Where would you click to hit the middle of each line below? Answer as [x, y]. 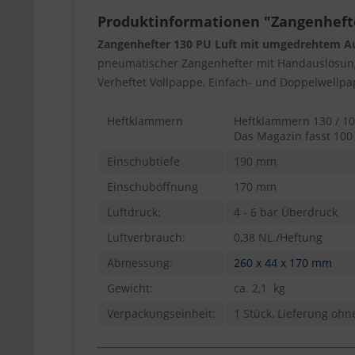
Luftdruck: [134, 212]
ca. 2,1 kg [260, 288]
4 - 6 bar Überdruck [286, 212]
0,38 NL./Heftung [278, 237]
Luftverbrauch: [146, 237]
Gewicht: [130, 288]
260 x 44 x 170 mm [283, 263]
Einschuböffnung [153, 187]
